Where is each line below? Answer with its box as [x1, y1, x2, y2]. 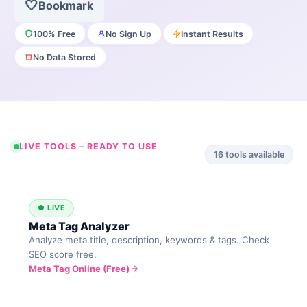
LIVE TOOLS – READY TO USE [19, 141, 158, 152]
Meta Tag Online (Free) [29, 262, 130, 274]
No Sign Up [105, 28, 151, 39]
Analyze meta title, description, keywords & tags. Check [29, 234, 270, 245]
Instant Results [181, 28, 244, 39]
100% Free [32, 28, 75, 39]
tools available [223, 149, 284, 160]
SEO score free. [29, 248, 97, 260]
